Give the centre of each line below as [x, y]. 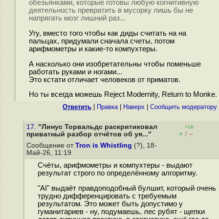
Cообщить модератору [184, 107]
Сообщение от [51, 145]
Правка [107, 107]
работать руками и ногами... [75, 72]
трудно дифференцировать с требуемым [107, 196]
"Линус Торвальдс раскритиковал [98, 127]
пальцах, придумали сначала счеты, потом [101, 41]
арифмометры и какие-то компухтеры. [93, 49]
